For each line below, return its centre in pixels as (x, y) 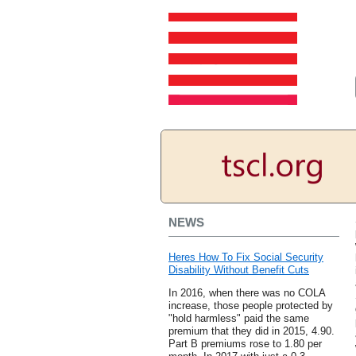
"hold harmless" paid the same (239, 319)
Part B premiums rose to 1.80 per (245, 344)
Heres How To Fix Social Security (246, 257)
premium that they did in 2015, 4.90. (252, 331)
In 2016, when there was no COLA (247, 293)
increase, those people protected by (251, 306)
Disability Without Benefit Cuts (239, 270)
